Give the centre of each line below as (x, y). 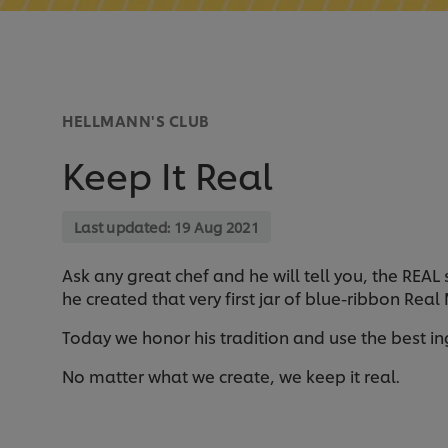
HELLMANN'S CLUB (136, 121)
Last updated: (124, 227)
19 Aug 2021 (216, 227)
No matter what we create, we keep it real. (233, 376)
